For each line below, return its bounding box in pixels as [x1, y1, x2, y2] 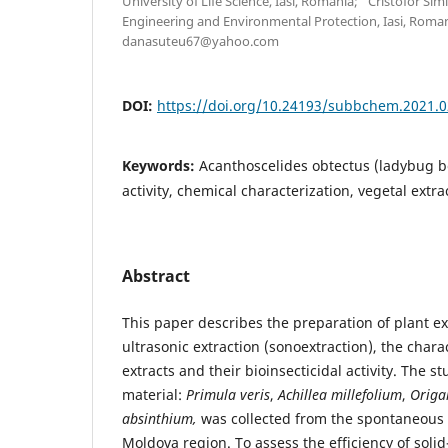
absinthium [122, 408, 193, 428]
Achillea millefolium [278, 384, 402, 404]
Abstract [122, 264, 190, 287]
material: [122, 384, 186, 404]
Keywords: [122, 155, 199, 175]
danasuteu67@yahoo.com [122, 31, 279, 50]
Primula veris [186, 384, 270, 404]
